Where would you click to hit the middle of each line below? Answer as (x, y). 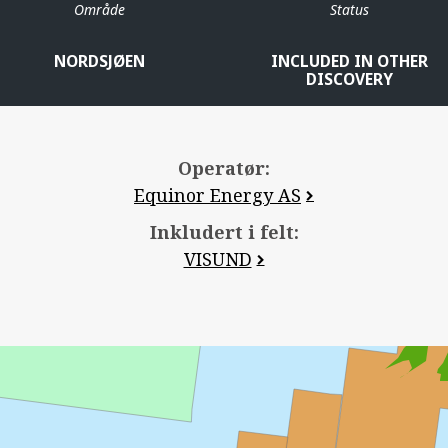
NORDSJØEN (99, 61)
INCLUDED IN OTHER (349, 61)
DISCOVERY (349, 79)
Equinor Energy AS (217, 194)
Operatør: (224, 167)
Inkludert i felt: (224, 231)
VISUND (217, 258)
